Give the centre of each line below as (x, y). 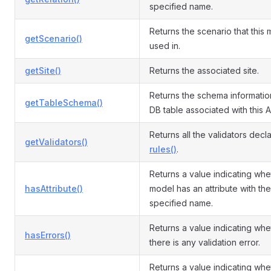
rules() (163, 149)
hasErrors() (48, 235)
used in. (165, 46)
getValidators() (56, 142)
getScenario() (54, 38)
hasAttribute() (54, 188)
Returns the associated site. (204, 70)
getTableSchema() (64, 103)
